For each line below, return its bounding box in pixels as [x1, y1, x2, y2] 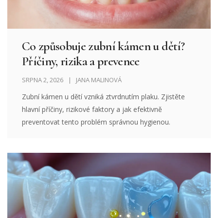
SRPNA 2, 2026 [22, 75, 63, 85]
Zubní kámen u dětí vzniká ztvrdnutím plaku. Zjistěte [22, 92, 185, 102]
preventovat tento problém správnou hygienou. [22, 117, 171, 127]
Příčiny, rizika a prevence [22, 54, 140, 69]
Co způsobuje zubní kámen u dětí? [22, 38, 184, 54]
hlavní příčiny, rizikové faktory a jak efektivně [22, 105, 163, 114]
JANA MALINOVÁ [76, 75, 122, 85]
